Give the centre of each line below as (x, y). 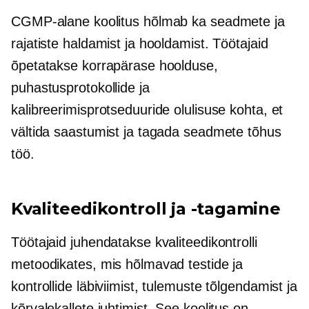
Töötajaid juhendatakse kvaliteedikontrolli (134, 242)
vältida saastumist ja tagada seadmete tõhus (146, 132)
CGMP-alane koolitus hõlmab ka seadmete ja (148, 21)
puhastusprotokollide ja (80, 88)
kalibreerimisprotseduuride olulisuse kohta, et (147, 110)
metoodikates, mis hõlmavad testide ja (127, 264)
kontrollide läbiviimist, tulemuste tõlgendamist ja (154, 286)
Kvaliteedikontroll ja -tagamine (146, 209)
